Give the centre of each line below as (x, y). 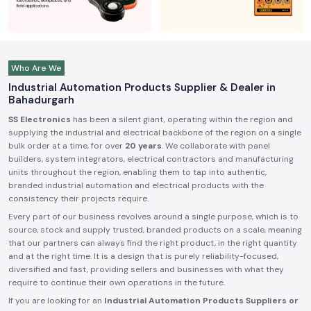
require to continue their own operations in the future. (117, 283)
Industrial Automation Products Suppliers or (201, 301)
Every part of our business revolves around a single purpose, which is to (153, 217)
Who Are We (36, 68)
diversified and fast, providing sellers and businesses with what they (146, 269)
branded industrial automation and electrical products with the (136, 185)
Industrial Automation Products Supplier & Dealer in (142, 87)
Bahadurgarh (41, 100)
